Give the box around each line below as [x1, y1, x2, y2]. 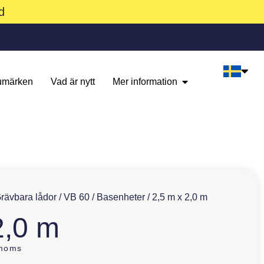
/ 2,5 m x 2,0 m [145, 192, 207, 203]
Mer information [113, 77, 178, 87]
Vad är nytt [51, 77, 95, 87]
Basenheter [97, 192, 145, 203]
